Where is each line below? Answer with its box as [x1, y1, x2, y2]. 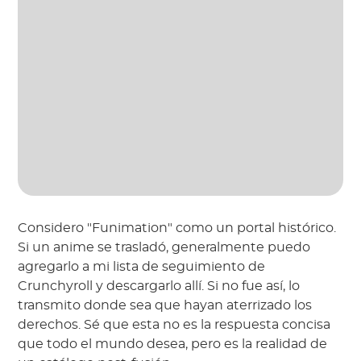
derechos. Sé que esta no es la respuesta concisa [18, 318, 331, 332]
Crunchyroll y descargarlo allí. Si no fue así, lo [18, 280, 301, 293]
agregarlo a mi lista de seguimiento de [18, 260, 266, 274]
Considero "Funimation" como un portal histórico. [18, 222, 337, 235]
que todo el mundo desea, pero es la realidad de [18, 338, 328, 351]
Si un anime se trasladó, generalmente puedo [18, 241, 311, 255]
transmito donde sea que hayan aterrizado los [18, 299, 313, 313]
